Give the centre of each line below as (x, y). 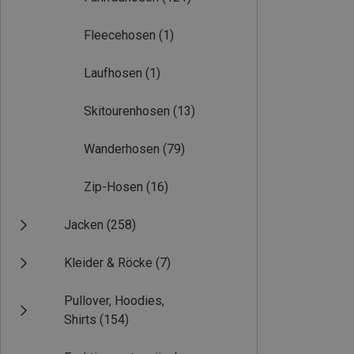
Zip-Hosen (113, 187)
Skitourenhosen (127, 111)
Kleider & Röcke (108, 263)
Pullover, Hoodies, (114, 301)
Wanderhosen (122, 149)
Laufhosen (113, 73)
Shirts (80, 320)
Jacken (84, 225)
